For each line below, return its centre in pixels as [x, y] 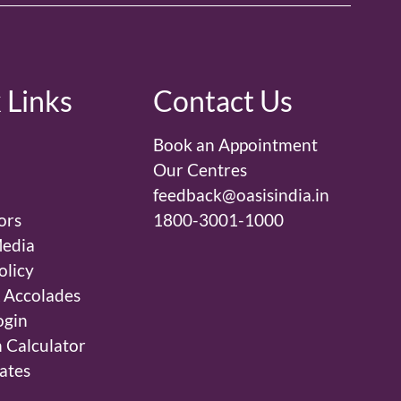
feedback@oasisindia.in [242, 195]
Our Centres [200, 170]
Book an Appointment [236, 145]
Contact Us [223, 101]
